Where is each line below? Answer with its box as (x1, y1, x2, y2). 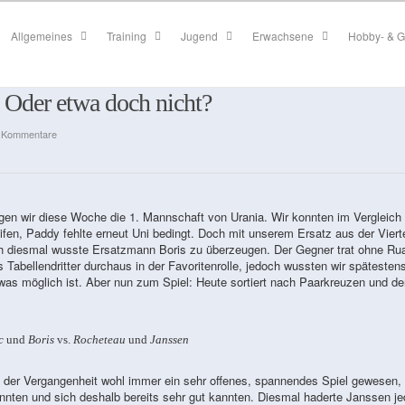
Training (107, 28, 147, 43)
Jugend (181, 28, 219, 43)
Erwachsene (252, 28, 315, 43)
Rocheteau (73, 333, 127, 346)
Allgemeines (11, 28, 73, 43)
